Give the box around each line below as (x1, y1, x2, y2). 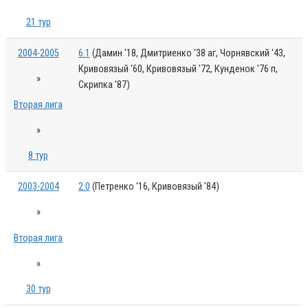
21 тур (25, 16, 51, 29)
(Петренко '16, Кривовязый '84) (89, 180, 219, 192)
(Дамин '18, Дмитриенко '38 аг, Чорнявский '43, (89, 47, 285, 59)
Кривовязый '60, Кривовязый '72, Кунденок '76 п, (78, 63, 278, 75)
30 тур (25, 283, 51, 296)
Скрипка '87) (78, 78, 130, 91)
